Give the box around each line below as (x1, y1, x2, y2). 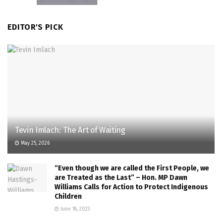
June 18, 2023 (59, 206, 90, 212)
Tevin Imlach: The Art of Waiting (15, 125, 125, 135)
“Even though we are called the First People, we (55, 164, 209, 172)
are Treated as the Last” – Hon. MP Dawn (55, 173, 187, 182)
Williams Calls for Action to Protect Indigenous (55, 182, 208, 191)
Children (55, 192, 82, 201)
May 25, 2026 (19, 140, 50, 146)
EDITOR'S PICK (7, 22, 63, 32)
